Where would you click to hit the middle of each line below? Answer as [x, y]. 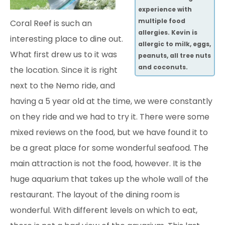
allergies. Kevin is [168, 33]
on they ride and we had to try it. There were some [110, 117]
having [24, 101]
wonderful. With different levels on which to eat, [104, 210]
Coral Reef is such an [51, 23]
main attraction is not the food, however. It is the [106, 163]
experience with [165, 10]
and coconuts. [163, 67]
